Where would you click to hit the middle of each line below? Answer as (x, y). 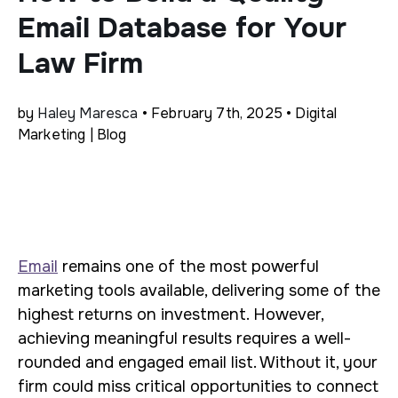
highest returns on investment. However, (171, 314)
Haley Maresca (88, 113)
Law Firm (80, 64)
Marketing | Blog (72, 135)
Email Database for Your (182, 28)
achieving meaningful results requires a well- (184, 338)
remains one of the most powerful (188, 267)
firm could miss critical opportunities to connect (198, 386)
